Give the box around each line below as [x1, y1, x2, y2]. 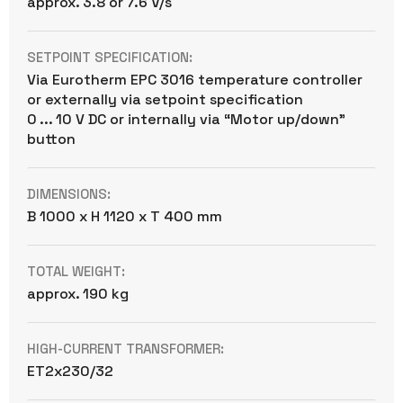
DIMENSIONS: [27, 184, 111, 202]
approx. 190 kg [27, 283, 129, 303]
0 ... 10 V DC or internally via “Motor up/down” [27, 109, 345, 129]
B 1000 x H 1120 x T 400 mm [27, 206, 222, 226]
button [27, 129, 76, 148]
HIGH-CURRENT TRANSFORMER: [27, 339, 224, 357]
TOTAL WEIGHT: [27, 262, 125, 280]
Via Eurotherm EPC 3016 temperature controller [27, 69, 363, 89]
